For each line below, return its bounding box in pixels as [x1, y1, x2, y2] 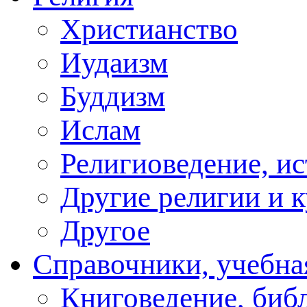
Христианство [60, 12, 238, 45]
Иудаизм [60, 46, 168, 79]
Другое [60, 214, 150, 247]
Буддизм [60, 79, 165, 112]
